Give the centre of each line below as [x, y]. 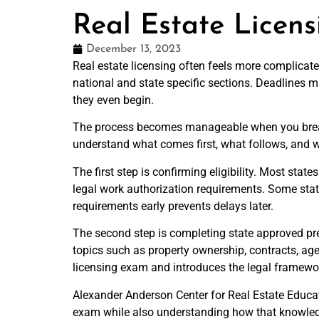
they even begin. [113, 100]
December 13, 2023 [134, 49]
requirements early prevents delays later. [173, 206]
